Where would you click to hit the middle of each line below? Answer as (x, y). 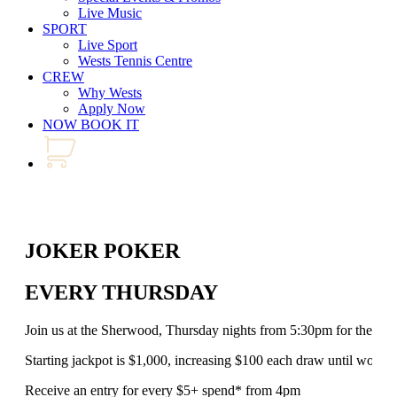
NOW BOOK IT (91, 125)
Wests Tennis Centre (135, 61)
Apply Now (112, 109)
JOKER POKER (102, 250)
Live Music (110, 13)
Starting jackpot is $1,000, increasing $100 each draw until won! (205, 360)
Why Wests (110, 93)
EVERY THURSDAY (121, 292)
